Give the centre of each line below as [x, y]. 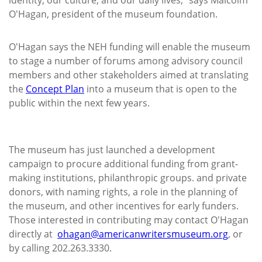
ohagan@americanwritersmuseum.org [143, 234]
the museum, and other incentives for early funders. [124, 206]
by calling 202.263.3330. [61, 248]
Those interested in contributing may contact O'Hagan [129, 220]
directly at [33, 234]
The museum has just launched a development [112, 149]
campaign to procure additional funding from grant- [123, 163]
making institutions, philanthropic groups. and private [128, 177]
